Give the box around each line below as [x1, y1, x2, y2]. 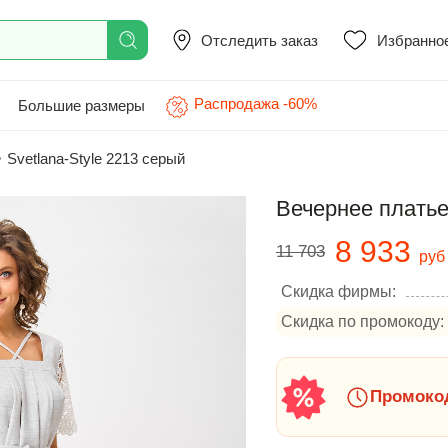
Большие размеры [18, 96, 145, 114]
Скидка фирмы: [281, 283, 396, 300]
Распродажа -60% [194, 95, 317, 112]
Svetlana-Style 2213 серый [7, 150, 185, 167]
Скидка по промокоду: [281, 313, 444, 330]
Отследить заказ [201, 31, 318, 49]
